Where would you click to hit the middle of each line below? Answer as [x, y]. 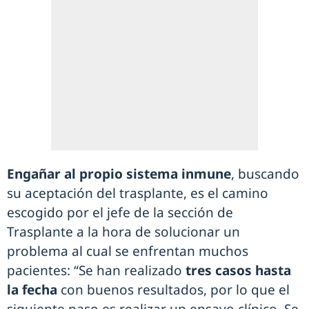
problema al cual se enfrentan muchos [128, 251]
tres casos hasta [238, 271]
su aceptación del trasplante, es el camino [138, 193]
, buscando [265, 174]
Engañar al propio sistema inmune [119, 174]
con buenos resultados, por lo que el [173, 290]
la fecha [32, 290]
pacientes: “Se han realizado [96, 271]
